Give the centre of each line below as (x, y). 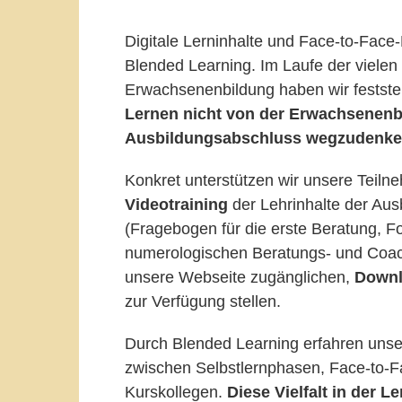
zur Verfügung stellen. (203, 301)
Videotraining (176, 204)
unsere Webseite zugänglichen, (240, 277)
